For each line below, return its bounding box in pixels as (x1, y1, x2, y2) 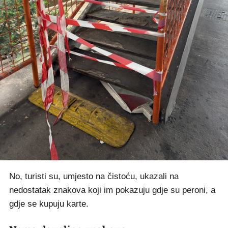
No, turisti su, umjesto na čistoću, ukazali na (9, 172, 179, 182)
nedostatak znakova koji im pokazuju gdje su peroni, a (9, 185, 215, 195)
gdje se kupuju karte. (9, 199, 89, 209)
